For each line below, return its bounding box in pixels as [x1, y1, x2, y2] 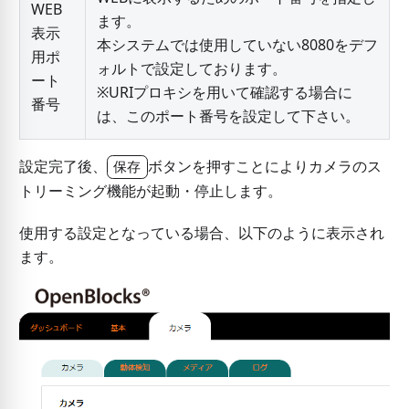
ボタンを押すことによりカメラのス [147, 155, 382, 176]
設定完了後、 [18, 155, 107, 176]
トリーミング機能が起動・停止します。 [18, 180, 282, 201]
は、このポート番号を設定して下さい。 [96, 105, 360, 126]
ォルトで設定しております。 [96, 58, 287, 79]
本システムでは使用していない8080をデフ [96, 34, 378, 55]
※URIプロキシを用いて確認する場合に [96, 81, 352, 102]
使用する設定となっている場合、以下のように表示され [18, 222, 384, 243]
